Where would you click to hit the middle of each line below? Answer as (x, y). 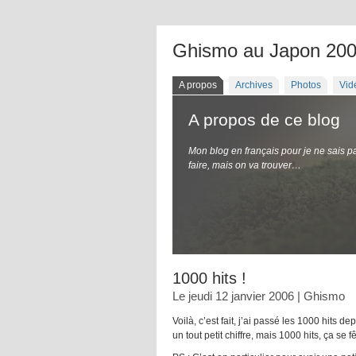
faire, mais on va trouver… (245, 165)
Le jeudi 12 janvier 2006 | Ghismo (259, 296)
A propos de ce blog (264, 120)
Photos (306, 85)
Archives (254, 85)
